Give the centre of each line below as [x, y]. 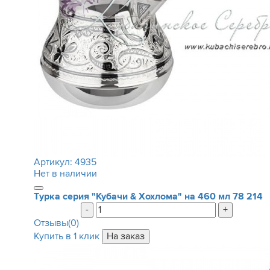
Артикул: [54, 162]
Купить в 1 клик [66, 236]
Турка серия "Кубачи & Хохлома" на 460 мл [132, 196]
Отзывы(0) [56, 223]
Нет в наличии [65, 174]
